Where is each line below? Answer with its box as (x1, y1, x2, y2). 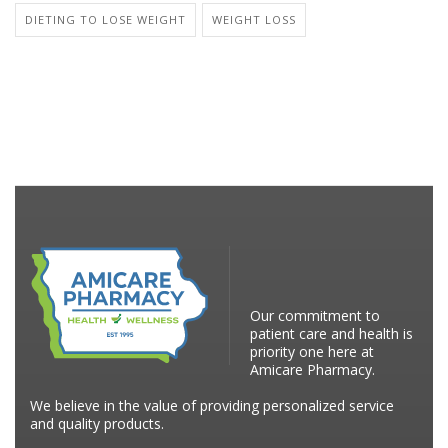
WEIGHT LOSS (212, 12, 296, 28)
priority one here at (250, 342, 374, 362)
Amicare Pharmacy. (250, 360, 375, 380)
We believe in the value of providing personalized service (30, 396, 394, 416)
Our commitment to (250, 306, 380, 326)
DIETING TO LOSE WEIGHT (25, 12, 186, 28)
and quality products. (30, 414, 164, 434)
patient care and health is (250, 324, 413, 344)
